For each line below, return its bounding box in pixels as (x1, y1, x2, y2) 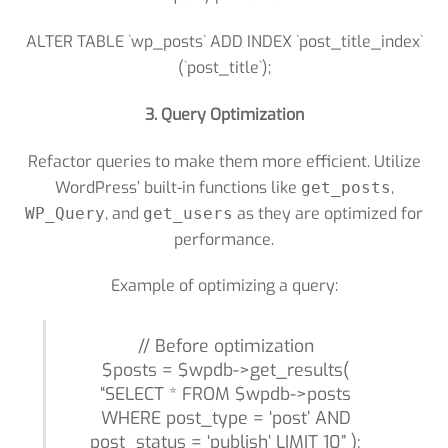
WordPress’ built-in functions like (54, 176, 301, 198)
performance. (174, 228, 274, 250)
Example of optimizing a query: (110, 275, 338, 297)
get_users (143, 203, 233, 223)
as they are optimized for (233, 202, 423, 224)
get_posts (300, 177, 391, 197)
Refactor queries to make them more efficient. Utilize (27, 150, 421, 172)
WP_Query (25, 203, 105, 223)
